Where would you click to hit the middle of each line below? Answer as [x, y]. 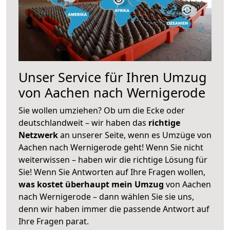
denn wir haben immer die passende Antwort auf [114, 209]
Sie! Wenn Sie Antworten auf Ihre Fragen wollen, [112, 172]
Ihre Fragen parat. [54, 221]
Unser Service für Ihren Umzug [113, 77]
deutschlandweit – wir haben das [83, 122]
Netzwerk [39, 135]
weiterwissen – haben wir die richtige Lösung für [113, 159]
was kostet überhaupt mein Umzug [91, 184]
